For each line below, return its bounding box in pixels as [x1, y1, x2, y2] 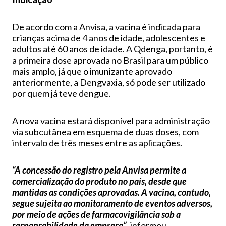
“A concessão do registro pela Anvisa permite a [12, 164, 186, 176]
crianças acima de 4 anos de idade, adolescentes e [12, 32, 205, 43]
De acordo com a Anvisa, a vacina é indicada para [12, 21, 200, 32]
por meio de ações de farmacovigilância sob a [12, 208, 181, 220]
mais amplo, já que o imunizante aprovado [12, 65, 172, 77]
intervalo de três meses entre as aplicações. [12, 137, 182, 148]
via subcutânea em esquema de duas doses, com [12, 126, 199, 137]
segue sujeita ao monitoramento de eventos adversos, [12, 197, 212, 209]
